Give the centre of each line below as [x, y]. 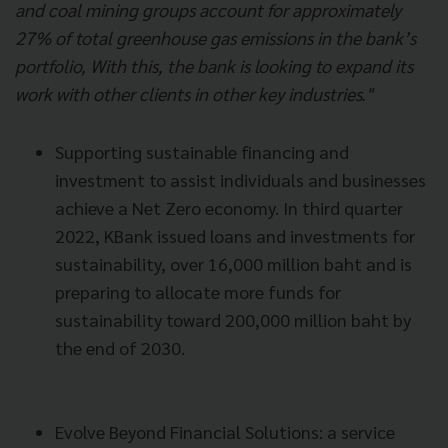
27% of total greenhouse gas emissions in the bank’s [215, 38]
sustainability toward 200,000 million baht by [233, 320]
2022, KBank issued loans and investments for [235, 236]
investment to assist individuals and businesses [240, 180]
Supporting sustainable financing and [202, 152]
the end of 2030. [120, 348]
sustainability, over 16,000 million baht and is [233, 264]
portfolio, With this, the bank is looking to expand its [214, 66]
